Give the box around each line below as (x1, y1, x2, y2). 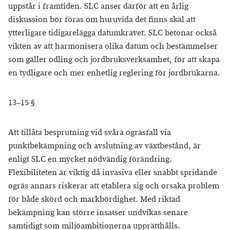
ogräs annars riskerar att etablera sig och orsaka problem (8, 181, 219, 191)
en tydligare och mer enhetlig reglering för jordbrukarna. (8, 68, 220, 79)
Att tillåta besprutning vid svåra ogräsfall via (8, 127, 171, 138)
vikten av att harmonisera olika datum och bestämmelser (8, 41, 218, 52)
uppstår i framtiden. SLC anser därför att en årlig (8, 1, 188, 12)
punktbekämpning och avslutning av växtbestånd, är (8, 141, 201, 151)
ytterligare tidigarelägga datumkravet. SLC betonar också (8, 28, 217, 39)
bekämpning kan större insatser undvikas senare (8, 207, 188, 218)
